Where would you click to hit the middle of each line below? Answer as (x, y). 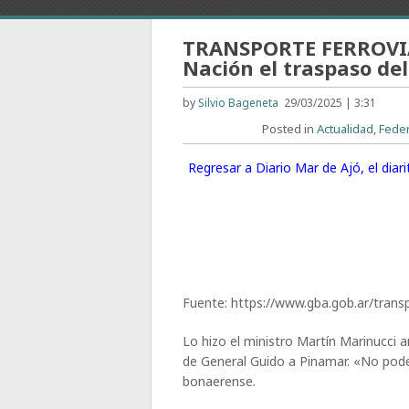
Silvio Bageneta (239, 103)
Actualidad (346, 129)
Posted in (290, 129)
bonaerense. (220, 381)
